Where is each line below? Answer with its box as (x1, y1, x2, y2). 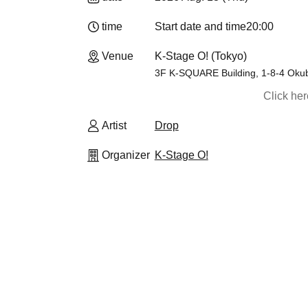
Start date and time (154, 21, 246, 32)
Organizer (102, 149, 150, 161)
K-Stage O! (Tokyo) (154, 50, 247, 62)
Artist (102, 120, 126, 131)
